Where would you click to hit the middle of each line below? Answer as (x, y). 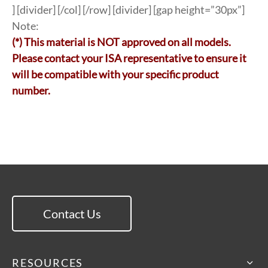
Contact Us (72, 214)
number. (31, 90)
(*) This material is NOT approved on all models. (121, 42)
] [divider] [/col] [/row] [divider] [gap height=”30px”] (128, 9)
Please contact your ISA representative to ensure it (129, 58)
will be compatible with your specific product (115, 74)
